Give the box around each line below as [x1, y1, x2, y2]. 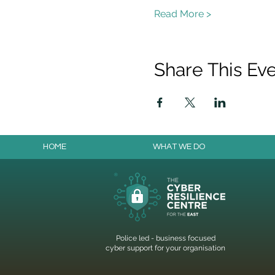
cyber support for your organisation [106, 244, 226, 252]
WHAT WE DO [153, 142, 205, 151]
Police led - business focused [115, 234, 215, 242]
